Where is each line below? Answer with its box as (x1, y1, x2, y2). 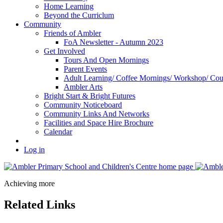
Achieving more (4, 179, 55, 188)
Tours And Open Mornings (64, 56, 149, 65)
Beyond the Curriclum (44, 11, 114, 20)
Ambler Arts (64, 83, 103, 92)
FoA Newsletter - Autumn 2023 (64, 38, 163, 47)
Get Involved (44, 47, 85, 56)
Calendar (44, 127, 72, 136)
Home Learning (44, 2, 94, 11)
